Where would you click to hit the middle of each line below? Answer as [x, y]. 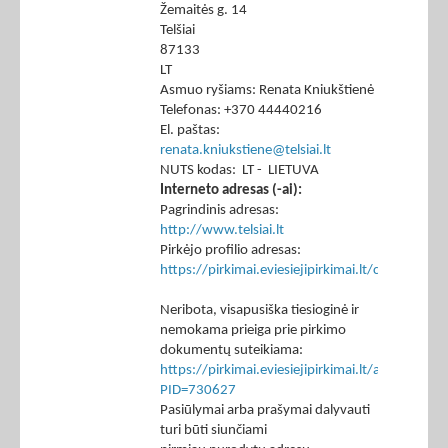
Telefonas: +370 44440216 [241, 111]
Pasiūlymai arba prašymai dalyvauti [265, 411]
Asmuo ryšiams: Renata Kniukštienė [267, 91]
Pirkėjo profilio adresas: [230, 251]
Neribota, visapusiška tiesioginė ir [259, 311]
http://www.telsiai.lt [222, 231]
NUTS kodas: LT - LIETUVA [239, 171]
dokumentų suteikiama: [234, 351]
